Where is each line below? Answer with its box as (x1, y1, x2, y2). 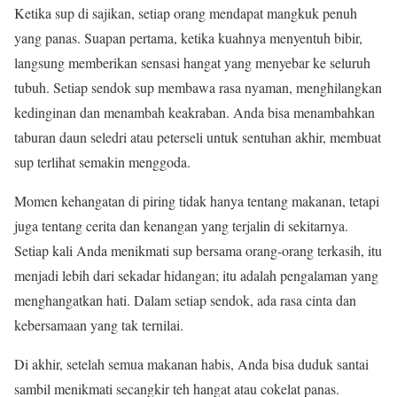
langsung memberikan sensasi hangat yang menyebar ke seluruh (14, 53, 370, 73)
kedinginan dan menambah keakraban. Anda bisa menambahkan (14, 103, 375, 122)
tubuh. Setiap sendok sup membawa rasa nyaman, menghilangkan (14, 78, 382, 97)
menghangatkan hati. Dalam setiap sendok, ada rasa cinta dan (14, 291, 356, 310)
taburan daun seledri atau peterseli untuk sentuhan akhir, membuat (14, 128, 381, 147)
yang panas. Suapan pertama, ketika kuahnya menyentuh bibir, (14, 28, 362, 48)
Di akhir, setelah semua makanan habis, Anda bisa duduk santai (14, 354, 369, 374)
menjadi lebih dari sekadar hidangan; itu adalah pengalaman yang (14, 266, 378, 285)
